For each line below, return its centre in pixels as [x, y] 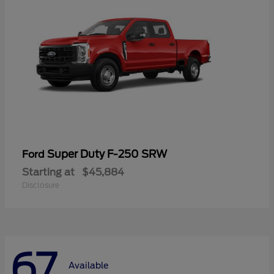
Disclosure [41, 185]
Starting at [48, 172]
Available [88, 266]
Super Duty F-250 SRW [107, 154]
